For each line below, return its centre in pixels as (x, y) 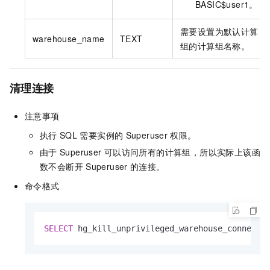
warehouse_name (69, 38)
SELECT (58, 229)
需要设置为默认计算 (219, 31)
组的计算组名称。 (215, 46)
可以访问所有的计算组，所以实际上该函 (182, 152)
